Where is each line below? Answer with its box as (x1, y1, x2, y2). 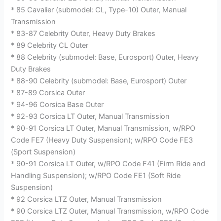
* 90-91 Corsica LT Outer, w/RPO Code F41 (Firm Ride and (11, 159, 206, 168)
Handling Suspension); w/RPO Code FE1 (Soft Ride (11, 171, 181, 180)
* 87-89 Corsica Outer (11, 88, 85, 97)
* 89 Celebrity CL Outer (11, 40, 89, 50)
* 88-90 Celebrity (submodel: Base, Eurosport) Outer (11, 76, 187, 85)
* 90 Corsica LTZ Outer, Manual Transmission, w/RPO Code (11, 206, 209, 216)
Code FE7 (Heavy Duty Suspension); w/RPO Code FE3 (11, 135, 193, 145)
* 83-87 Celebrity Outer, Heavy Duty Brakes (11, 29, 156, 38)
